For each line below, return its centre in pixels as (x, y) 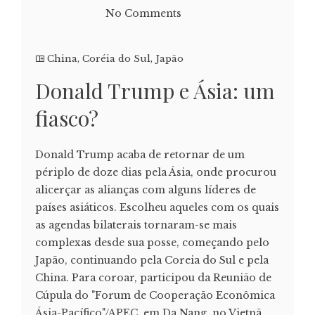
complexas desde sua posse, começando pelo (152, 242)
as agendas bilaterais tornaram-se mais (136, 225)
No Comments (143, 13)
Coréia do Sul (116, 58)
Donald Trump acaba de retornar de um (140, 154)
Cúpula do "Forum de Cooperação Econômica (155, 295)
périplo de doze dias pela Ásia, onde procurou (156, 172)
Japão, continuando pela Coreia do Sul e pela (152, 260)
